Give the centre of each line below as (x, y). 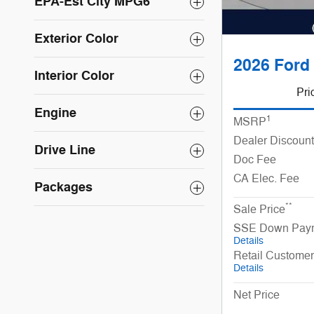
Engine (55, 113)
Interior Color (74, 76)
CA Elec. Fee (266, 178)
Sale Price (259, 209)
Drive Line (65, 150)
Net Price (257, 295)
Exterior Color (76, 39)
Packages (63, 187)
